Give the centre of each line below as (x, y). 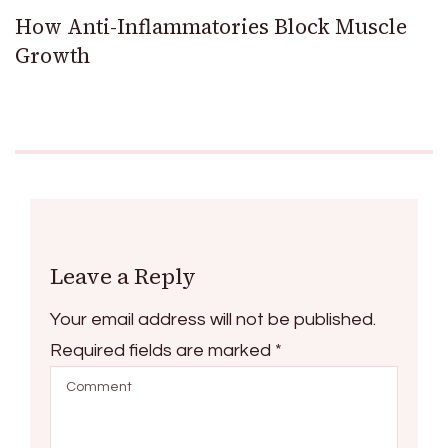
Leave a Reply (123, 275)
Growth (52, 55)
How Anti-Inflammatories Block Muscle (211, 26)
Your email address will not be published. (213, 319)
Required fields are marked (162, 350)
